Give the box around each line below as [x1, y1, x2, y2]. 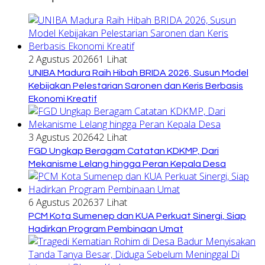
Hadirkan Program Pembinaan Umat [28, 224, 183, 234]
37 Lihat [93, 195, 127, 209]
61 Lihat [93, 52, 127, 66]
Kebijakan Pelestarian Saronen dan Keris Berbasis [28, 80, 243, 91]
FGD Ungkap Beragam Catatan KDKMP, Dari [28, 146, 219, 156]
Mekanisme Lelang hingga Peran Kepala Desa [28, 159, 226, 169]
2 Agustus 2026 [28, 52, 93, 66]
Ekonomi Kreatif [28, 93, 97, 104]
